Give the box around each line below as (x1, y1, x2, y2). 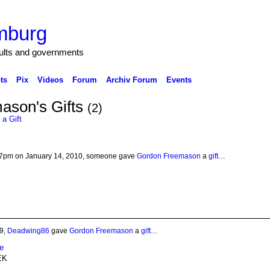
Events (166, 75, 192, 84)
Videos (37, 75, 63, 84)
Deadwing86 (7, 226, 49, 235)
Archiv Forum (105, 75, 157, 84)
